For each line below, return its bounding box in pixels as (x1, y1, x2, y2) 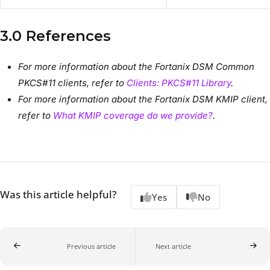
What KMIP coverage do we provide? (53, 110, 213, 122)
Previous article (66, 241, 116, 251)
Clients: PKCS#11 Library (127, 77, 231, 89)
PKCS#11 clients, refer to (18, 77, 127, 89)
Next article (155, 241, 191, 251)
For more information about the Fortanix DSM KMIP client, (18, 93, 268, 105)
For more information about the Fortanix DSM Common (18, 61, 254, 73)
